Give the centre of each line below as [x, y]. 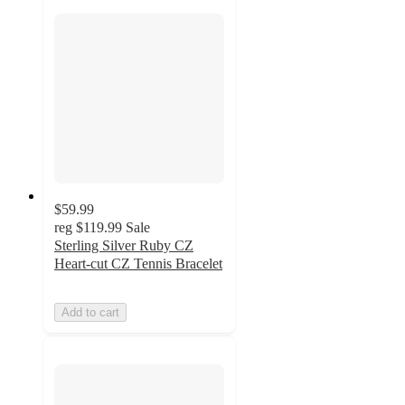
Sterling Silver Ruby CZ [124, 245]
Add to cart [90, 312]
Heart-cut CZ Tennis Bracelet [138, 264]
